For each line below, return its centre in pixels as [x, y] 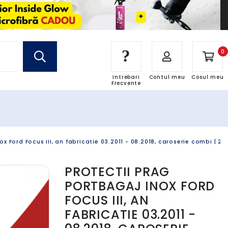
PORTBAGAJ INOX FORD [140, 186]
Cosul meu [208, 77]
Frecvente [126, 83]
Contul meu [167, 77]
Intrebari [126, 77]
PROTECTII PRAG [117, 172]
